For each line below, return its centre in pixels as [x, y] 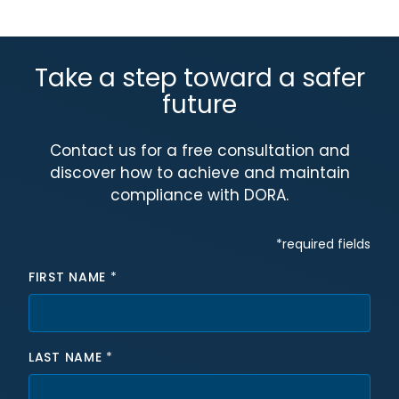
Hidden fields [72, 232]
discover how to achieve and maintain [199, 173]
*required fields [323, 244]
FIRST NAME [69, 277]
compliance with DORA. [199, 195]
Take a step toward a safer [199, 78]
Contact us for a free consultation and [199, 151]
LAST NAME [67, 358]
